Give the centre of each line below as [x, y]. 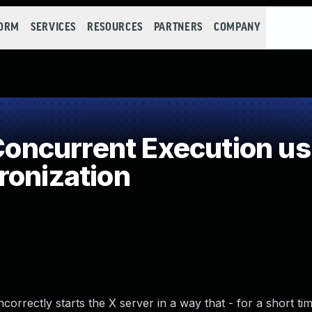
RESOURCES [115, 28]
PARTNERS [178, 28]
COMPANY [237, 28]
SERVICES [53, 28]
